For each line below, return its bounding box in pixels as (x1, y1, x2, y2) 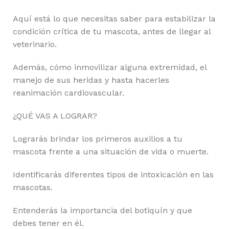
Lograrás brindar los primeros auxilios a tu (13, 133, 182, 144)
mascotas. (13, 182, 53, 192)
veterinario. (13, 39, 57, 49)
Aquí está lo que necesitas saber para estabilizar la (13, 13, 216, 24)
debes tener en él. (13, 218, 84, 228)
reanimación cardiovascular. (13, 87, 124, 98)
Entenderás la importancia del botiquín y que (13, 205, 192, 215)
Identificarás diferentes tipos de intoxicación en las (13, 169, 214, 179)
